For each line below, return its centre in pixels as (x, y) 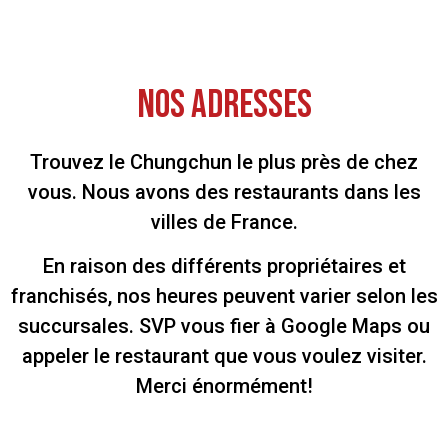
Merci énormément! (224, 386)
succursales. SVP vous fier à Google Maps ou (224, 326)
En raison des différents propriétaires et (224, 266)
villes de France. (224, 221)
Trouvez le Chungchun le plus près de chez (224, 161)
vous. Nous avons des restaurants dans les (224, 191)
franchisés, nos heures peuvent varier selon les (224, 296)
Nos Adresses (224, 105)
